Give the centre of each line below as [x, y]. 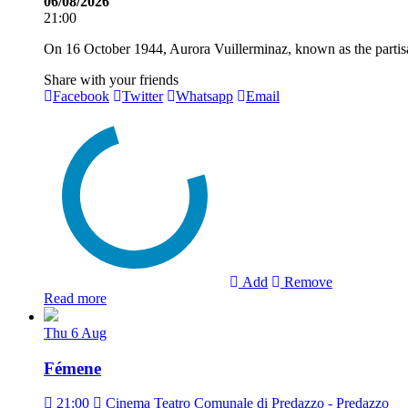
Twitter [143, 96]
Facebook [81, 96]
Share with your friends [111, 79]
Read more [75, 298]
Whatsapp [204, 96]
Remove [306, 281]
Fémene [72, 368]
